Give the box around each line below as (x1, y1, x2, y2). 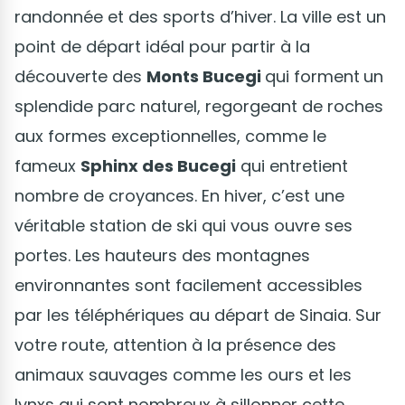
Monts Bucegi (146, 65, 265, 89)
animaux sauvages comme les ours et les (14, 363, 352, 387)
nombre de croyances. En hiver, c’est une (14, 184, 344, 208)
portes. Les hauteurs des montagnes (14, 244, 310, 268)
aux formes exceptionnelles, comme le (14, 125, 326, 148)
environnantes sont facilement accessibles (14, 274, 363, 297)
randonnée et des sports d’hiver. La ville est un (14, 5, 386, 29)
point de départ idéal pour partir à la (14, 35, 310, 59)
